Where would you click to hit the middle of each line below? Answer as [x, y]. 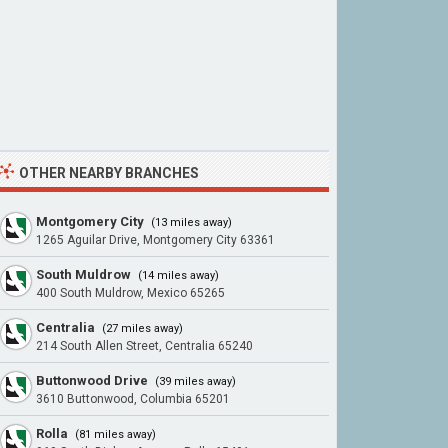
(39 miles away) [194, 381]
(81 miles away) [114, 434]
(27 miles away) [141, 328]
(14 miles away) [177, 275]
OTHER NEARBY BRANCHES [109, 173]
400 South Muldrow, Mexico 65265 [130, 293]
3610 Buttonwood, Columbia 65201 [133, 399]
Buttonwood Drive [92, 380]
